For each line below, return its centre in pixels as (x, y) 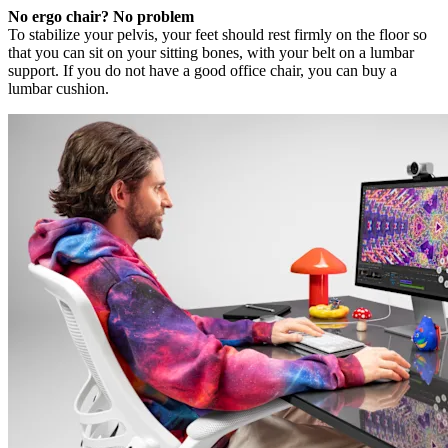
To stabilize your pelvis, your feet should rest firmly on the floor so (217, 34)
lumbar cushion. (58, 88)
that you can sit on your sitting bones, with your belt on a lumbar (211, 52)
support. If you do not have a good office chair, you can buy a (202, 70)
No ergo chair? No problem (101, 16)
